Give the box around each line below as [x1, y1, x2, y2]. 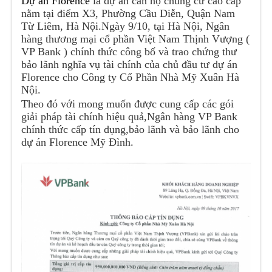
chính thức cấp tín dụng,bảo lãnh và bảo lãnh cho [21, 123, 240, 135]
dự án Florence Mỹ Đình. [21, 136, 134, 148]
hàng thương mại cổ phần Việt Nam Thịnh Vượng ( [21, 33, 250, 45]
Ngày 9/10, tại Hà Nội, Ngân [101, 20, 230, 32]
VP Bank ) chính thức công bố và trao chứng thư [21, 46, 237, 58]
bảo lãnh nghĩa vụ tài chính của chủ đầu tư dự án [21, 58, 238, 70]
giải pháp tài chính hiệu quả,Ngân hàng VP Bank [21, 110, 238, 123]
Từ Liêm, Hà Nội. [21, 20, 102, 32]
